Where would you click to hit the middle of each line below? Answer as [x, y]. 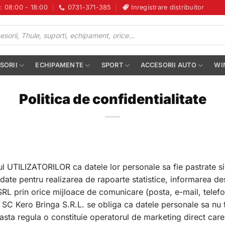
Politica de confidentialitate [113, 99]
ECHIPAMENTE [60, 65]
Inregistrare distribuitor [168, 7]
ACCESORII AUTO [168, 65]
